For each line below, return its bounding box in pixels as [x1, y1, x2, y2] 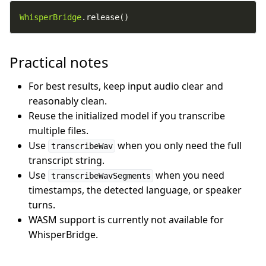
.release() [81, 12, 129, 22]
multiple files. [28, 124, 88, 137]
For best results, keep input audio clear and [28, 80, 223, 93]
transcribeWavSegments [50, 171, 151, 180]
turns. [28, 198, 55, 211]
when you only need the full [115, 139, 242, 152]
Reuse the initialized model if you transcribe [28, 109, 225, 122]
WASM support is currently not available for [28, 213, 224, 226]
